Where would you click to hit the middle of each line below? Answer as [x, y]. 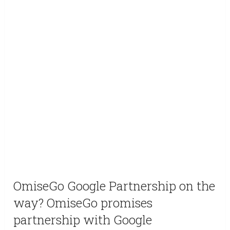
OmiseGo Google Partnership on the [114, 186]
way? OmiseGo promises [83, 203]
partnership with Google [83, 220]
